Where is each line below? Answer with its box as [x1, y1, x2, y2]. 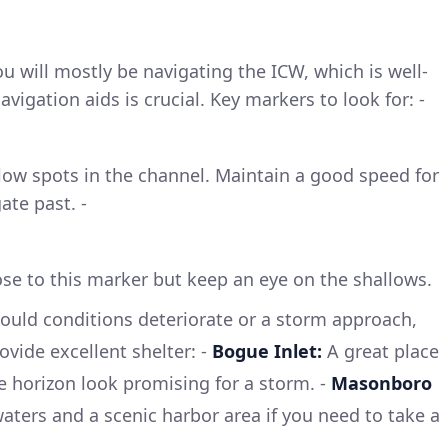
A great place [322, 338, 439, 363]
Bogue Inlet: [212, 338, 322, 363]
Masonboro [331, 370, 432, 395]
